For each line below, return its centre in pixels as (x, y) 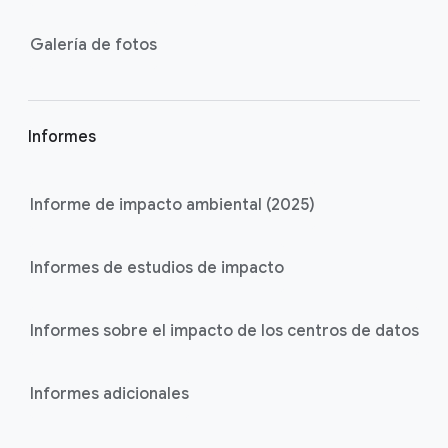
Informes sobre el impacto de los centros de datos (224, 330)
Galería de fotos (93, 44)
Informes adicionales (109, 393)
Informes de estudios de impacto (157, 267)
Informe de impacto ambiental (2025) (172, 204)
